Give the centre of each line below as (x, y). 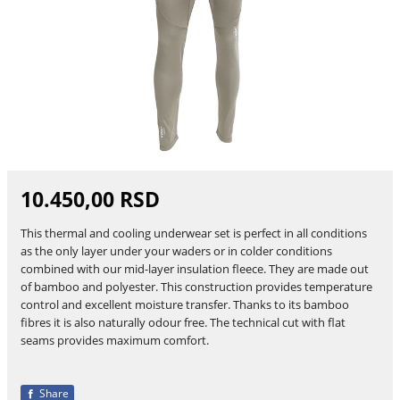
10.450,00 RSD (90, 200)
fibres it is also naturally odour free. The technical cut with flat (183, 322)
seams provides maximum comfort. (114, 340)
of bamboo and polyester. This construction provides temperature (196, 286)
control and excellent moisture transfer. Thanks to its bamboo (184, 304)
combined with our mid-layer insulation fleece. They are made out (194, 268)
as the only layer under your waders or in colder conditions (176, 250)
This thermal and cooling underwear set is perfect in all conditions (193, 233)
